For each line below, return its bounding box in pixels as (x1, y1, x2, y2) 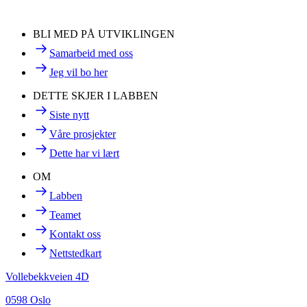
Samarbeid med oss (49, 47, 133, 60)
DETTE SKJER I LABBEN (33, 90, 158, 102)
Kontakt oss (49, 228, 101, 241)
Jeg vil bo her (49, 66, 108, 79)
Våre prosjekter (49, 128, 116, 140)
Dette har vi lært (49, 147, 119, 160)
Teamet (49, 209, 81, 221)
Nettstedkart (49, 247, 101, 260)
